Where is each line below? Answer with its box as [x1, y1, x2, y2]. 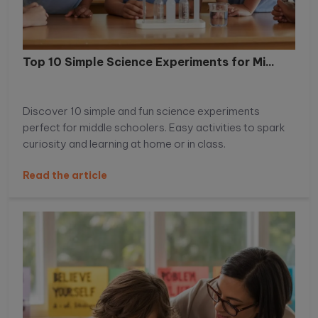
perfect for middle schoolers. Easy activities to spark [23, 121, 285, 135]
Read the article [23, 169, 107, 182]
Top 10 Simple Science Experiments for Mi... [23, 55, 275, 70]
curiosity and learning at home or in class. [23, 137, 226, 151]
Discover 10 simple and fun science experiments [23, 104, 260, 119]
